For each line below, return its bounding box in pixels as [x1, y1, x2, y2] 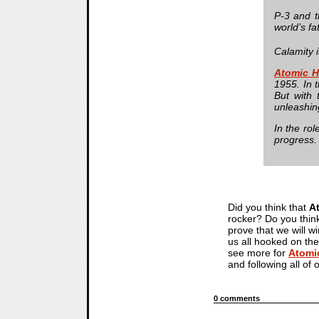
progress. [274, 133, 317, 145]
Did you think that [228, 201, 309, 213]
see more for [228, 246, 288, 258]
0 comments [214, 293, 260, 303]
